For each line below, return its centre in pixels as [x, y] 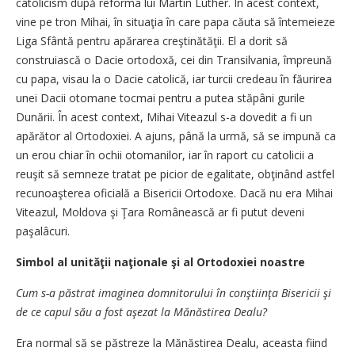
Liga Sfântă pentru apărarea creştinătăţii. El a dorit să [152, 41]
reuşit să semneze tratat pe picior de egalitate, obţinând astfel [175, 174]
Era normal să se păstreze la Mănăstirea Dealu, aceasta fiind [172, 343]
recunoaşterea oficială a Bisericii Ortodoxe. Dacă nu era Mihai [174, 193]
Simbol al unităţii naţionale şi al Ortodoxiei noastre [160, 262]
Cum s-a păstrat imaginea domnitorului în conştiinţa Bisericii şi [174, 293]
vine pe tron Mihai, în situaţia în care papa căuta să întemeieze [176, 22]
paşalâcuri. [43, 231]
